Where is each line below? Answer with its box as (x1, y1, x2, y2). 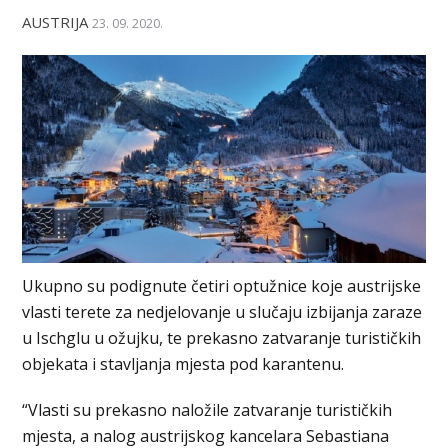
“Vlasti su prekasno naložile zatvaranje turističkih (22, 399, 393, 422)
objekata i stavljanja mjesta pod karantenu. (22, 353, 345, 376)
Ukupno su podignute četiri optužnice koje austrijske (22, 275, 422, 298)
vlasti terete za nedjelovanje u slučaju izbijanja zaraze (22, 301, 423, 324)
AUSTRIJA (22, 11, 89, 32)
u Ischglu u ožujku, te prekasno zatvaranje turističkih (22, 327, 422, 350)
